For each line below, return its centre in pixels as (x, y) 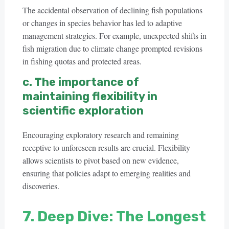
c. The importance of (81, 82)
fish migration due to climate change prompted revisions (112, 48)
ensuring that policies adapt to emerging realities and (106, 173)
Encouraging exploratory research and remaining (100, 135)
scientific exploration (83, 111)
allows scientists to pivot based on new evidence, (100, 160)
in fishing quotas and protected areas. (82, 61)
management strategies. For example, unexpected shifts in (114, 36)
